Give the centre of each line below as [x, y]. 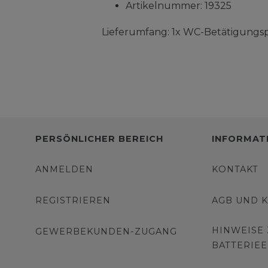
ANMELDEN [64, 170]
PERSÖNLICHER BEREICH [99, 139]
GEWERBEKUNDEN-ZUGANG [106, 232]
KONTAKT [235, 170]
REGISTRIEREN [73, 201]
